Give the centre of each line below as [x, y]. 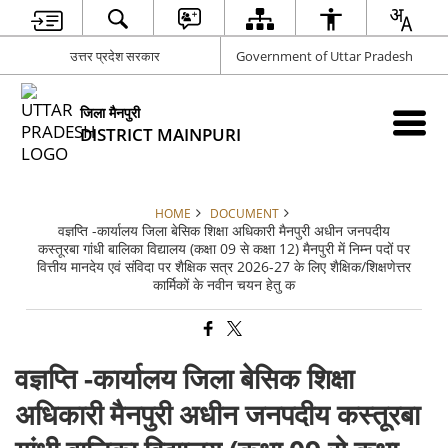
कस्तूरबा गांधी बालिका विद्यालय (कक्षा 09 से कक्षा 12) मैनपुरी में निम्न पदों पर [224, 248]
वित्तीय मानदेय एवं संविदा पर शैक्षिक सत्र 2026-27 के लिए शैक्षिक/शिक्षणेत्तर [224, 266]
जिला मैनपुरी [110, 112]
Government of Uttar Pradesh [324, 55]
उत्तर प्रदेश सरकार [115, 55]
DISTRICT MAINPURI [161, 134]
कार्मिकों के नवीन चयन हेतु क [224, 284]
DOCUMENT [244, 213]
